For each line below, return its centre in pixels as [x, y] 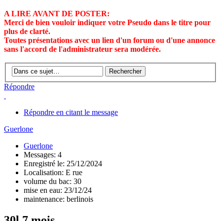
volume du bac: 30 [53, 182]
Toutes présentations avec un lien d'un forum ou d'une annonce [110, 40]
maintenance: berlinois [58, 199]
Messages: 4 [43, 155]
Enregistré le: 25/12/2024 [63, 164]
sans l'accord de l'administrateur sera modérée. [82, 49]
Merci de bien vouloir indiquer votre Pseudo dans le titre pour [107, 22]
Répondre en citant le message [71, 112]
